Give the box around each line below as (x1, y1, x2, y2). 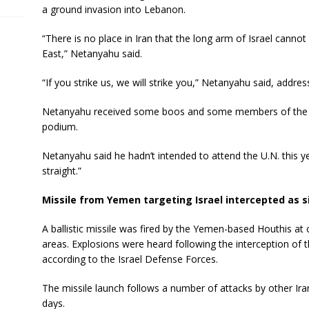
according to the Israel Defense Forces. (41, 252, 218, 266)
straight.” (41, 164, 81, 177)
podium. (41, 120, 78, 133)
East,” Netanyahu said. (41, 47, 142, 60)
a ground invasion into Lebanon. (41, 3, 186, 16)
